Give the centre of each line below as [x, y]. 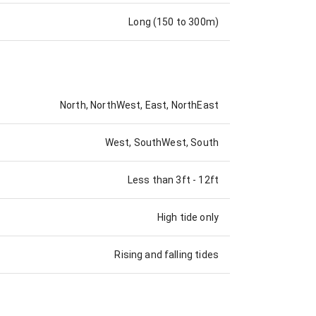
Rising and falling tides [166, 254]
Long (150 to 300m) [174, 22]
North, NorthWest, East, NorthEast [139, 105]
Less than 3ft [159, 180]
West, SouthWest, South [162, 142]
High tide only [188, 217]
